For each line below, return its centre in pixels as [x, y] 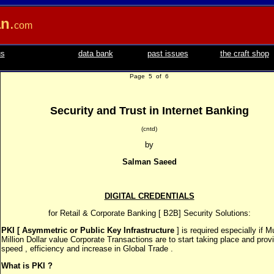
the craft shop [244, 54]
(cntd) [149, 129]
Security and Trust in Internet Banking [149, 111]
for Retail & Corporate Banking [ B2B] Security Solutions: [149, 213]
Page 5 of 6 [149, 76]
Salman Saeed [149, 162]
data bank [95, 54]
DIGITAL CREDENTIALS [149, 196]
